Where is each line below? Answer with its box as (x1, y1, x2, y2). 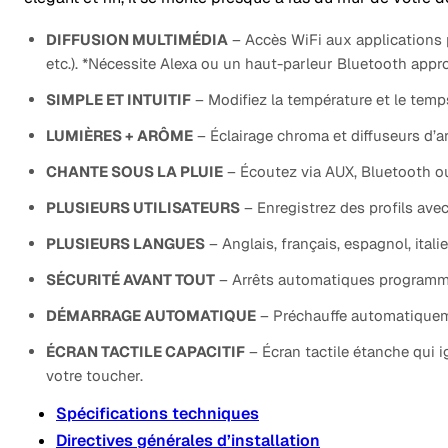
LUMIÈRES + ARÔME (46, 125, 193, 145)
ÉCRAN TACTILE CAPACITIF (46, 341, 245, 361)
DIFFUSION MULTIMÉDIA (46, 29, 228, 49)
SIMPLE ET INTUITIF (46, 89, 191, 109)
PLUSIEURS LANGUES (46, 233, 205, 253)
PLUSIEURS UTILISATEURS (46, 197, 240, 217)
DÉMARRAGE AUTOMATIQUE (46, 305, 256, 325)
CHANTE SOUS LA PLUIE (46, 161, 223, 181)
